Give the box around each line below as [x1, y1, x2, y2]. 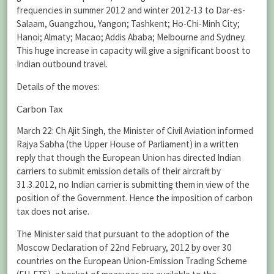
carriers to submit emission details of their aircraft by [17, 165, 221, 177]
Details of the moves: [17, 81, 100, 93]
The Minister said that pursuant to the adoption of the [17, 228, 229, 240]
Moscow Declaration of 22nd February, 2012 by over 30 [17, 241, 232, 253]
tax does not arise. [17, 205, 89, 217]
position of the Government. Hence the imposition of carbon [17, 191, 253, 204]
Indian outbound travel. [17, 58, 108, 70]
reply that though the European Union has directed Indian [17, 151, 241, 163]
